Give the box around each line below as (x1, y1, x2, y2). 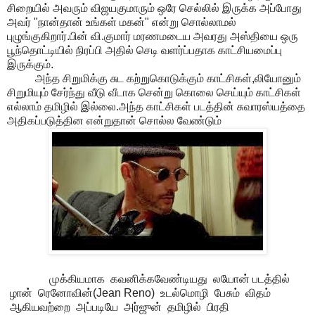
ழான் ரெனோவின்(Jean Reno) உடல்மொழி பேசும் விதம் (7, 286, 271, 299)
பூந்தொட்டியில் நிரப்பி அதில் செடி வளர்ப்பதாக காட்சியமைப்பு (7, 44, 282, 56)
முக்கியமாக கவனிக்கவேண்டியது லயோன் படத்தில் (7, 272, 290, 285)
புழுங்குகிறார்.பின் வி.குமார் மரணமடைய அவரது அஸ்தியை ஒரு (7, 30, 298, 42)
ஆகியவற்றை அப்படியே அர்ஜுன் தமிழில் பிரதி (7, 300, 229, 313)
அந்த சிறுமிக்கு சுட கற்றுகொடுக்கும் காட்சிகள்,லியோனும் (7, 72, 301, 84)
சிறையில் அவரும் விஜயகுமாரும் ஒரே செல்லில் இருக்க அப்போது (7, 1, 302, 14)
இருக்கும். (7, 58, 53, 70)
